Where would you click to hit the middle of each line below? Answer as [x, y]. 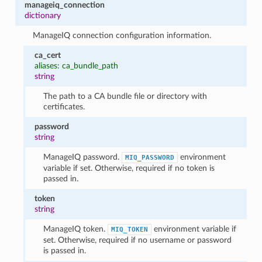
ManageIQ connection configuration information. [122, 35]
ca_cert [48, 55]
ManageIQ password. [82, 157]
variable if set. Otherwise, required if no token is [129, 168]
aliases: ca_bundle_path [77, 65]
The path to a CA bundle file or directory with [125, 96]
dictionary [42, 15]
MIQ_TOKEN [129, 229]
